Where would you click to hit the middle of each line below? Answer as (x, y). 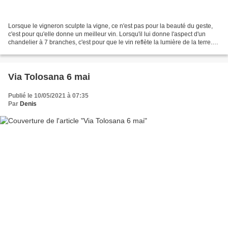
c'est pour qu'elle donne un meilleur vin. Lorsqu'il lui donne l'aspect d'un (107, 34)
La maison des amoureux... (46, 51)
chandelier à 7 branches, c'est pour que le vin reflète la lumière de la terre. (110, 42)
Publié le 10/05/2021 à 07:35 (48, 96)
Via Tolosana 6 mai (49, 77)
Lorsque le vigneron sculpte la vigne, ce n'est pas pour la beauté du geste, (110, 26)
